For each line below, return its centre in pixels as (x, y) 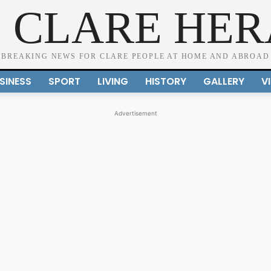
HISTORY (165, 81)
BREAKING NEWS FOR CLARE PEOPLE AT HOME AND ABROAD (135, 56)
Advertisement (135, 113)
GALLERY (224, 81)
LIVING (113, 81)
